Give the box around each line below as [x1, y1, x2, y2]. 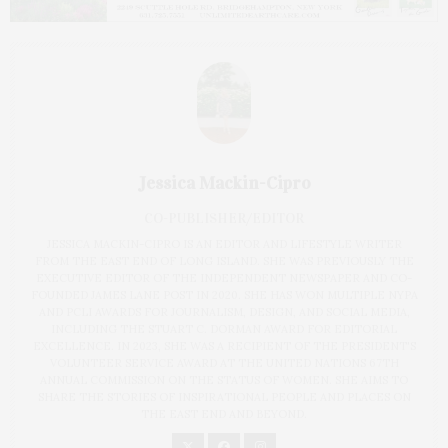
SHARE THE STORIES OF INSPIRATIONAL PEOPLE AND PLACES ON [37, 389, 411, 404]
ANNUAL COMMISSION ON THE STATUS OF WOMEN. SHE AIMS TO [40, 372, 408, 387]
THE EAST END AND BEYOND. [141, 406, 307, 421]
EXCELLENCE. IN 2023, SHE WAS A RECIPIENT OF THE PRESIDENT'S [32, 338, 416, 353]
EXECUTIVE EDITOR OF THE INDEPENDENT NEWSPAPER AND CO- [36, 270, 412, 285]
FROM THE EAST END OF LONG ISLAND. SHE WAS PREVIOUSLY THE [34, 253, 414, 268]
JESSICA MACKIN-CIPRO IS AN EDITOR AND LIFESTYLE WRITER [46, 236, 402, 251]
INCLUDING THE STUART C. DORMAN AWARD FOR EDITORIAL [51, 321, 397, 336]
